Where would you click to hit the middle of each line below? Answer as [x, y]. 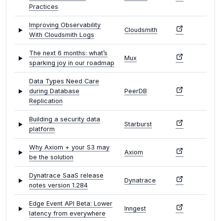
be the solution [51, 157]
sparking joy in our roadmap [72, 63]
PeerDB [136, 91]
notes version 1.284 [58, 185]
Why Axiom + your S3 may [69, 147]
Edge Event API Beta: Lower [71, 204]
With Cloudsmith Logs [62, 35]
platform [42, 129]
